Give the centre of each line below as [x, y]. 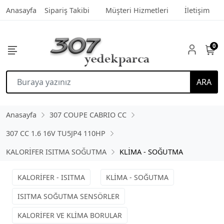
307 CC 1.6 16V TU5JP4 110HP [56, 133]
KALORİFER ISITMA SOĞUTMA [56, 152]
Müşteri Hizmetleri [137, 10]
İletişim [197, 10]
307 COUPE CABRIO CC [88, 115]
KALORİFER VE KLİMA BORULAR [70, 215]
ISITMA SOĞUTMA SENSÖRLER [68, 196]
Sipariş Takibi [67, 10]
